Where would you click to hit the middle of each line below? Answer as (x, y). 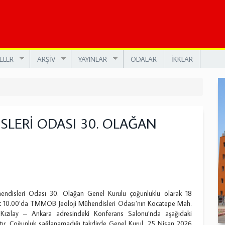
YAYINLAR (93, 59)
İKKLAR (182, 59)
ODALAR (143, 59)
